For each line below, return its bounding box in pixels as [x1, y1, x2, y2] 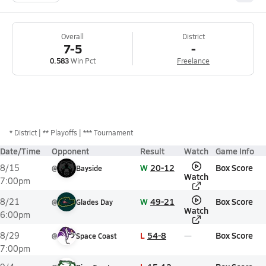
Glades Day [76, 197, 113, 207]
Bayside [76, 163, 102, 173]
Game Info [216, 145, 254, 157]
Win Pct [68, 56, 96, 65]
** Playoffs [43, 128, 77, 137]
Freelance [177, 56, 210, 65]
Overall [61, 31, 84, 41]
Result [140, 145, 164, 157]
